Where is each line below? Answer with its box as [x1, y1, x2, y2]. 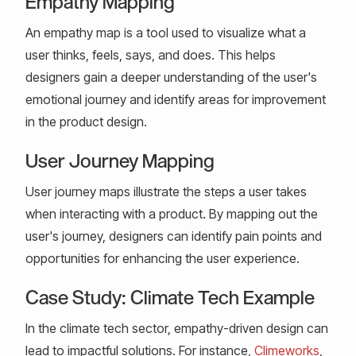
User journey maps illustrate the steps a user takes [25, 184, 307, 199]
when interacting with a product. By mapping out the [25, 206, 318, 222]
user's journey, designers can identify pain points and [25, 228, 322, 244]
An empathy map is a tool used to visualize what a [25, 25, 306, 41]
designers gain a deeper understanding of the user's [25, 69, 317, 85]
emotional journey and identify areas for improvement [25, 91, 326, 107]
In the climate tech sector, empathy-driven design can [25, 320, 328, 336]
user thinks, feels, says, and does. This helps [25, 47, 276, 63]
